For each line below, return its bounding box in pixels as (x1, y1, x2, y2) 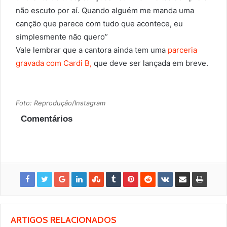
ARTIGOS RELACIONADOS (11, 214, 117, 225)
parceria (168, 45, 197, 55)
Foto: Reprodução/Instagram (16, 99, 105, 107)
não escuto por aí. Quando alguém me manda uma (16, 6, 194, 16)
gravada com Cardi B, (16, 58, 92, 68)
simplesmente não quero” (16, 32, 108, 42)
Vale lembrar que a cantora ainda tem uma (16, 45, 168, 55)
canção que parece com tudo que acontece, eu (16, 19, 183, 29)
